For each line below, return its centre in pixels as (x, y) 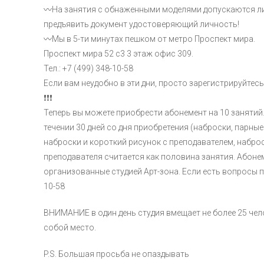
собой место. (70, 227)
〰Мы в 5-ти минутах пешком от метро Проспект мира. (149, 39)
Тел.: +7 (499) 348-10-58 (88, 68)
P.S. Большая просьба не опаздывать (116, 254)
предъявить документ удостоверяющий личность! (141, 24)
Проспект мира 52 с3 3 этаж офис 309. (118, 54)
